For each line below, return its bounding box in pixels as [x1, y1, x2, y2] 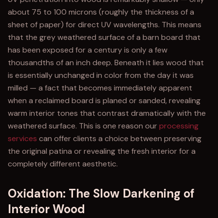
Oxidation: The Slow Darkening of [8, 186, 195, 201]
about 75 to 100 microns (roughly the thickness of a [8, 7, 194, 17]
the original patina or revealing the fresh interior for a [8, 146, 196, 156]
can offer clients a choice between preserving [37, 133, 201, 144]
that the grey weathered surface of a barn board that [8, 32, 200, 42]
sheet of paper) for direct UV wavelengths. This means [8, 19, 201, 30]
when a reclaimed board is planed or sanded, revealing [8, 95, 200, 106]
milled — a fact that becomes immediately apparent [8, 83, 192, 93]
